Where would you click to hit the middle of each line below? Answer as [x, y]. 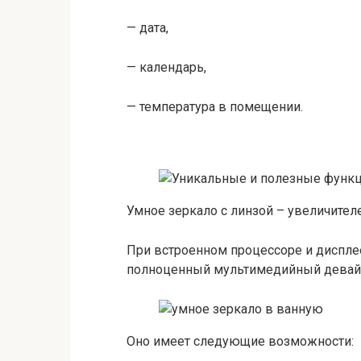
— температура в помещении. [215, 107]
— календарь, [166, 67]
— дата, [147, 28]
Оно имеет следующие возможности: [240, 341]
